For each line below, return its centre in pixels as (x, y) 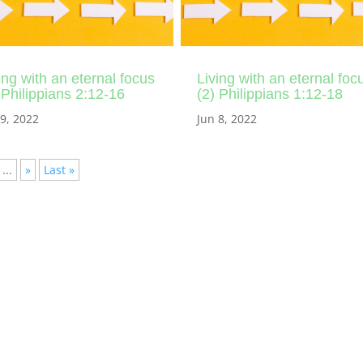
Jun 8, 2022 (226, 118)
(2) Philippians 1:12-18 (269, 94)
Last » (60, 169)
